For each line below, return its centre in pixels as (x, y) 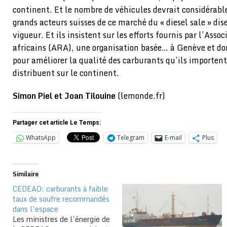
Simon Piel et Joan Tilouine (65, 96)
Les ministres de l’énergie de (61, 219)
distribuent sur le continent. (66, 73)
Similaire (26, 174)
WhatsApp (41, 138)
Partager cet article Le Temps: (57, 123)
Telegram (131, 138)
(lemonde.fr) (141, 96)
